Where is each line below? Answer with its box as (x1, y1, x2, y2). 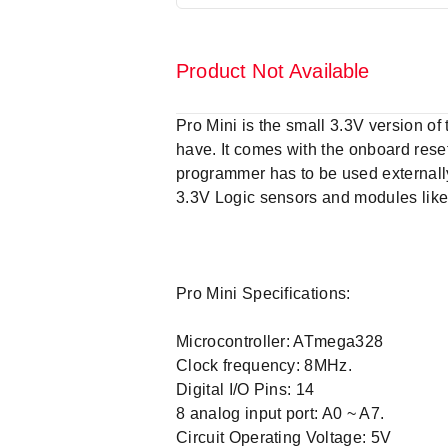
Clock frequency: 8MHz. (176, 357, 353, 374)
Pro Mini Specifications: (176, 285, 351, 302)
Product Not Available (176, 60, 370, 82)
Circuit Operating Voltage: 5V (176, 429, 392, 446)
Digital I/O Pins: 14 (176, 381, 315, 398)
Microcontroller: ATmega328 (176, 333, 384, 350)
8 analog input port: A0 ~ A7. (176, 405, 385, 422)
